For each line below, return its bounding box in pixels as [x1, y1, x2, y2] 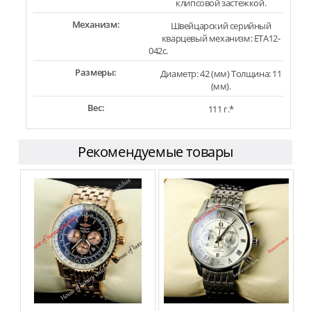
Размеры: [75, 65, 117, 78]
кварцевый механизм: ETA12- [161, 31, 280, 44]
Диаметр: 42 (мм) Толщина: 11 [160, 67, 282, 80]
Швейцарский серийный [170, 19, 271, 32]
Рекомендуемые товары [78, 142, 233, 161]
